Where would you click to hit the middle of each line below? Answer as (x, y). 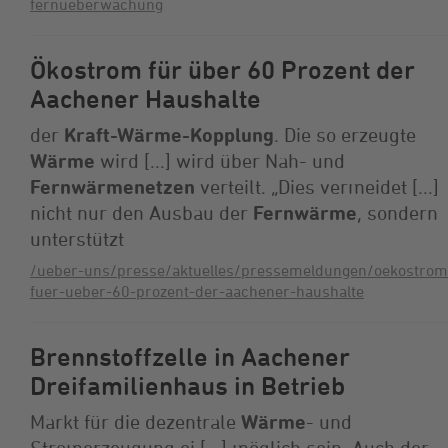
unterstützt (77, 238)
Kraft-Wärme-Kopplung (169, 134)
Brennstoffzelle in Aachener (190, 356)
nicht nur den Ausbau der (141, 212)
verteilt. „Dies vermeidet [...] (317, 186)
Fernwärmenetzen (112, 186)
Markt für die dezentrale (135, 421)
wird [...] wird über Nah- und (220, 160)
